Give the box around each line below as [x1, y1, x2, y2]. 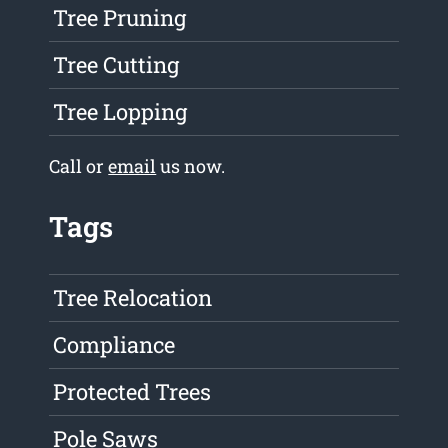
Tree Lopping [53, 97, 188, 127]
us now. [156, 154, 226, 179]
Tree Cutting [53, 50, 180, 80]
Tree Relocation [53, 283, 213, 313]
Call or [49, 154, 109, 179]
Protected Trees [53, 377, 212, 407]
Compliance [53, 330, 176, 360]
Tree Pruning [53, 3, 187, 33]
